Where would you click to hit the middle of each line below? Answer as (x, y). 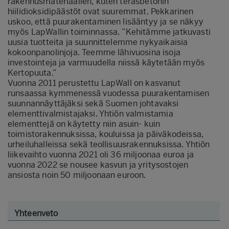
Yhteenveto (36, 213)
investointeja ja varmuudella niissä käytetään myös (106, 62)
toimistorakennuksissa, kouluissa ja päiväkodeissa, (106, 134)
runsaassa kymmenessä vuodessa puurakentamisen (109, 93)
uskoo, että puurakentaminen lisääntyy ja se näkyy (106, 21)
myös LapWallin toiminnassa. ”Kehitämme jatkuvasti (109, 32)
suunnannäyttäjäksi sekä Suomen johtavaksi (93, 103)
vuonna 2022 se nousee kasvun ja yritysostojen (98, 165)
